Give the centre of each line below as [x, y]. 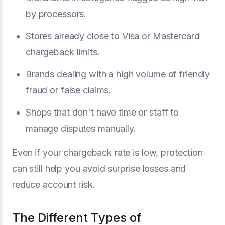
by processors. [56, 14]
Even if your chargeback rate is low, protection [107, 152]
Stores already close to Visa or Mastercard [113, 36]
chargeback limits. [63, 52]
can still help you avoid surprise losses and [99, 168]
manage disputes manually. [81, 128]
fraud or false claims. [69, 90]
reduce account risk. [54, 184]
